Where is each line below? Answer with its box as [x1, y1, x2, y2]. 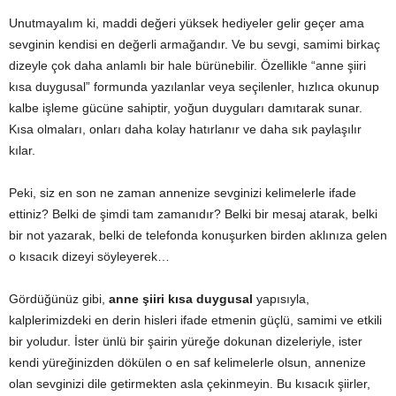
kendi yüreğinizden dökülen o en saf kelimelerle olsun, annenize [9, 355, 366, 370]
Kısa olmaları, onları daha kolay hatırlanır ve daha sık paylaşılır [9, 122, 362, 137]
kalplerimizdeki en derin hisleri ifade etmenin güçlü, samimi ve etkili [9, 313, 382, 328]
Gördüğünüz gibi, [9, 292, 109, 307]
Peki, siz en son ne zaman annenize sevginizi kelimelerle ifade [9, 186, 356, 201]
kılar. [9, 143, 35, 158]
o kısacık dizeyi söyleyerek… [9, 249, 170, 264]
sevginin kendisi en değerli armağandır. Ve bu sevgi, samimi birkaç [9, 37, 380, 52]
